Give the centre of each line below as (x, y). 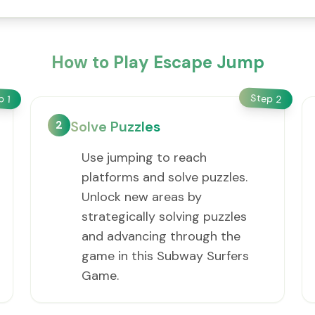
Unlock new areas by (141, 197)
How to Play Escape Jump (157, 62)
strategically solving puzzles (164, 217)
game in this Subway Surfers (165, 256)
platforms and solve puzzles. (164, 177)
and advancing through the (161, 236)
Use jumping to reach (144, 157)
